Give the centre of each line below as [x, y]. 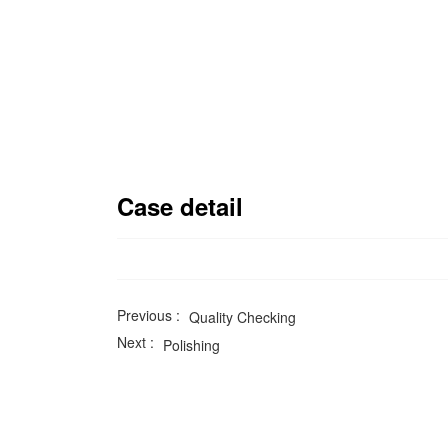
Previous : [150, 315]
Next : [137, 342]
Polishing [191, 344]
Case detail [180, 206]
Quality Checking [242, 317]
